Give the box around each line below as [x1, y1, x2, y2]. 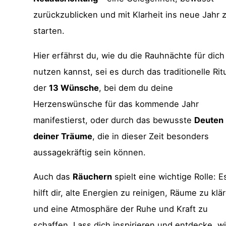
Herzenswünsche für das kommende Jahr [33, 98, 199, 109]
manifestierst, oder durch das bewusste [33, 115, 195, 125]
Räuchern [73, 172, 112, 182]
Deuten [194, 115, 224, 125]
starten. [33, 26, 65, 36]
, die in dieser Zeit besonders [92, 131, 209, 141]
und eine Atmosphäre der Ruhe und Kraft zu [33, 204, 208, 214]
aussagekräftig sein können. [33, 147, 146, 157]
